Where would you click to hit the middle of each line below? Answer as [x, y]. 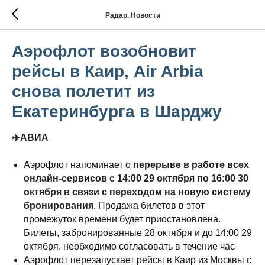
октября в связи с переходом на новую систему [137, 192]
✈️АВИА [30, 138]
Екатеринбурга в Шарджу [117, 112]
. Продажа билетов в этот [149, 206]
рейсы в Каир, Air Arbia [108, 71]
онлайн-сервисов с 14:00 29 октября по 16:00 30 [136, 178]
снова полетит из [83, 91]
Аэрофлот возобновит [104, 51]
